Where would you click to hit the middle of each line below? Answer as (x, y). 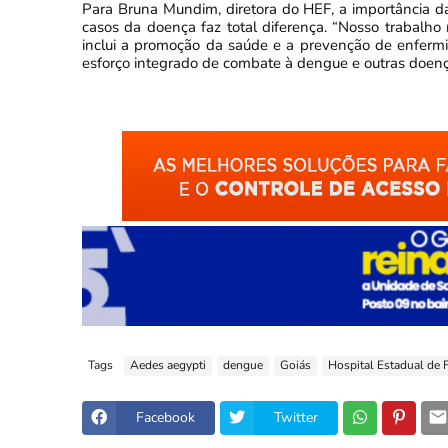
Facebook (165, 418)
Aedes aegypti (168, 365)
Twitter (296, 418)
